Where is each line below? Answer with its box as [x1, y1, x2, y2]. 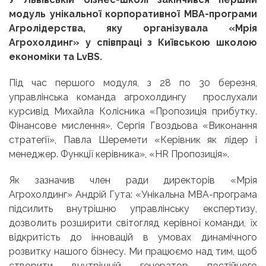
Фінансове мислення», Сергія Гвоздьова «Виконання [9, 119, 257, 131]
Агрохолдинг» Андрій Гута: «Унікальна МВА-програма [9, 188, 257, 200]
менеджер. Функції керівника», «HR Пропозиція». [9, 148, 229, 160]
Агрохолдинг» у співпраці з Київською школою [9, 36, 257, 48]
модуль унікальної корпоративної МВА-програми [9, 8, 257, 20]
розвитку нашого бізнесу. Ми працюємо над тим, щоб [9, 245, 257, 257]
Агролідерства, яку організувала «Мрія [9, 22, 257, 34]
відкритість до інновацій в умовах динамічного [9, 231, 257, 243]
